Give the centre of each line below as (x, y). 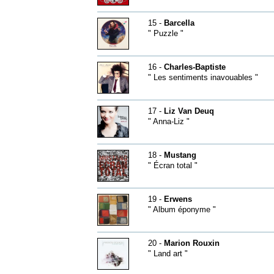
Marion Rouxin (191, 243)
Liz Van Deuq (189, 111)
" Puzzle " (165, 33)
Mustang (180, 155)
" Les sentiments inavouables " (203, 77)
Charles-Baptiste (194, 67)
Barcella (179, 23)
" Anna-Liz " (168, 121)
